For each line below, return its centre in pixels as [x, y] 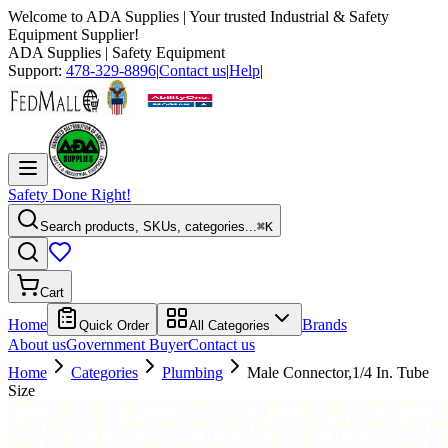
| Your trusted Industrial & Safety [284, 16]
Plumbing [192, 372]
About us [37, 344]
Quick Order [114, 325]
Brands [324, 324]
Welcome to [47, 16]
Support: [37, 70]
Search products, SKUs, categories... [148, 226]
